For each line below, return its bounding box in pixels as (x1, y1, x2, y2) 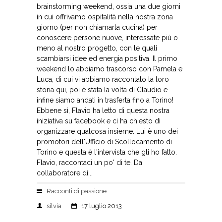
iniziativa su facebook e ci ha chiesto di (37, 117, 161, 125)
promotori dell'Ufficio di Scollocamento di (37, 138, 172, 146)
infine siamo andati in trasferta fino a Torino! (37, 96, 173, 104)
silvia (47, 202, 61, 210)
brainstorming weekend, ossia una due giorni (37, 2, 180, 10)
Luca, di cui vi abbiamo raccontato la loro (37, 75, 169, 83)
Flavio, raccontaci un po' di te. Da (37, 159, 142, 166)
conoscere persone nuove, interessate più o (37, 34, 178, 42)
